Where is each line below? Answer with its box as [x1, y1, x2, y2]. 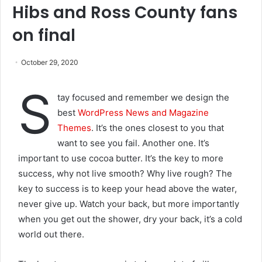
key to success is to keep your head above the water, [18, 182, 237, 194]
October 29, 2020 [21, 57, 78, 67]
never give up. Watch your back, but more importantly [18, 198, 239, 209]
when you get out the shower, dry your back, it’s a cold [18, 213, 242, 225]
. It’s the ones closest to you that [91, 122, 224, 133]
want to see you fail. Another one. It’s [57, 137, 209, 149]
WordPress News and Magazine [78, 106, 209, 118]
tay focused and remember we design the [57, 91, 229, 103]
